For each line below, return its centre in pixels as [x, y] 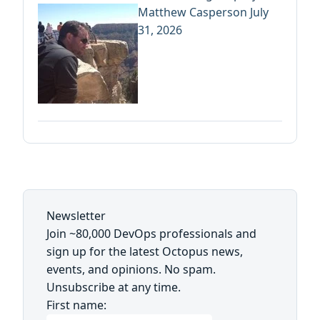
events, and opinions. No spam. [131, 270]
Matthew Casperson [194, 12]
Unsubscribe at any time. [114, 287]
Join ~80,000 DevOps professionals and [151, 234]
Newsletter [76, 216]
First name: [76, 305]
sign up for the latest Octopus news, [145, 252]
